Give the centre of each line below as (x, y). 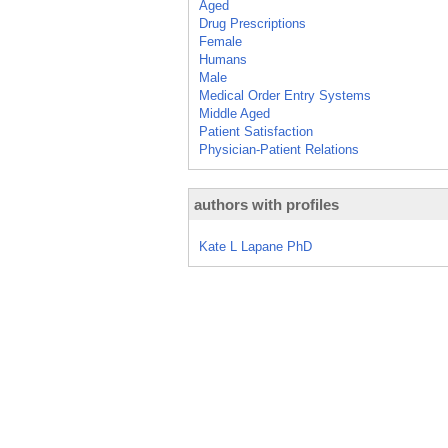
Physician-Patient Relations (279, 149)
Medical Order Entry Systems (285, 95)
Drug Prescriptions (252, 23)
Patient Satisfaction (256, 131)
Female (220, 41)
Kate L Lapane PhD (255, 246)
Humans (223, 59)
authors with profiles (266, 204)
